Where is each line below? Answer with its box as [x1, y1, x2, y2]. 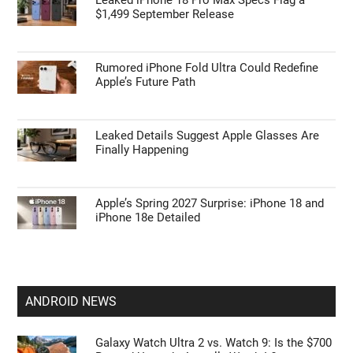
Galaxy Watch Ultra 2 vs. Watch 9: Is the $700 [95, 335, 333, 350]
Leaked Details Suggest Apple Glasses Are [95, 128, 320, 143]
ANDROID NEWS [25, 293, 117, 309]
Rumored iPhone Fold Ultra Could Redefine [95, 60, 319, 75]
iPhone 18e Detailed [95, 210, 201, 225]
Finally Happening [95, 142, 189, 157]
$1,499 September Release [95, 6, 235, 21]
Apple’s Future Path [95, 74, 196, 89]
